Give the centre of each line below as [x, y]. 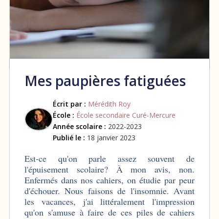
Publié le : [69, 137]
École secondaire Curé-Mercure [126, 115]
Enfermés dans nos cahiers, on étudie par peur [109, 180]
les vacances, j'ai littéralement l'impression [109, 201]
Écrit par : [69, 104]
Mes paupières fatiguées [105, 80]
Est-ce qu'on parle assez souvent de [109, 158]
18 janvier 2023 [110, 137]
